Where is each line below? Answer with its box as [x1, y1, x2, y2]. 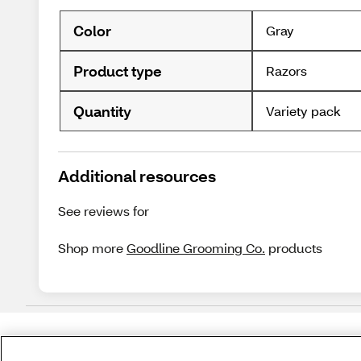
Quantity [73, 101, 131, 121]
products [265, 239, 326, 257]
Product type [73, 60, 162, 81]
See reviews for [58, 202, 152, 220]
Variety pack [266, 102, 342, 119]
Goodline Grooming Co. [127, 239, 265, 257]
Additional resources [58, 165, 216, 187]
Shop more [58, 239, 127, 257]
